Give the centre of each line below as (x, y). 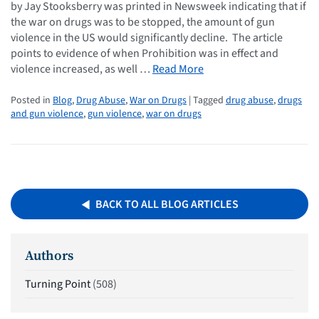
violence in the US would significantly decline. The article (147, 37)
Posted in (32, 100)
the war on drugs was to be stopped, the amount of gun (143, 22)
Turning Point (58, 284)
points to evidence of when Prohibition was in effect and (145, 53)
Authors (49, 255)
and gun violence (47, 114)
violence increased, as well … (82, 69)
